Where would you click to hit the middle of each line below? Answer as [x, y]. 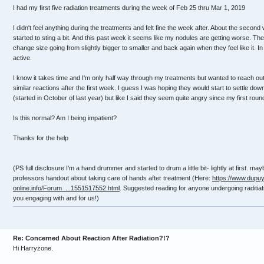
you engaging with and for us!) [56, 198]
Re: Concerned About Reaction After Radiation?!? [91, 238]
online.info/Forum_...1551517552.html [66, 188]
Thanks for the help [41, 138]
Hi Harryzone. [33, 248]
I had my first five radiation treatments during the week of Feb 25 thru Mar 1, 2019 [129, 8]
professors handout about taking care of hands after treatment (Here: [113, 178]
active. [22, 58]
